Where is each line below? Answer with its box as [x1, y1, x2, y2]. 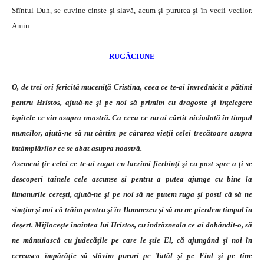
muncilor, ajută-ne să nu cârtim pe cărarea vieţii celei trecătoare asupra [12, 128, 252, 138]
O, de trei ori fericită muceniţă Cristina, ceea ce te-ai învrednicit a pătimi [12, 82, 252, 92]
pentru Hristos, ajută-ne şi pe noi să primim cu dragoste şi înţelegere [12, 98, 252, 107]
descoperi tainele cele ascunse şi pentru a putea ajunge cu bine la [12, 174, 252, 184]
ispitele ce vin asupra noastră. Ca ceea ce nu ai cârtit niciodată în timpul [12, 113, 252, 123]
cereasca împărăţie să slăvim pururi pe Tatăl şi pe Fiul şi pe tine [12, 251, 252, 260]
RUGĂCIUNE [109, 52, 155, 61]
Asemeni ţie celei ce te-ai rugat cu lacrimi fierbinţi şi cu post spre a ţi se [12, 159, 252, 169]
